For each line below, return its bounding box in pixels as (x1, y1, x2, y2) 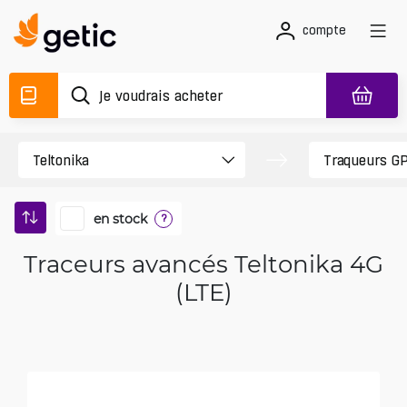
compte (303, 23, 346, 37)
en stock (94, 209, 147, 227)
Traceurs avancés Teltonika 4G (24, 248, 383, 279)
